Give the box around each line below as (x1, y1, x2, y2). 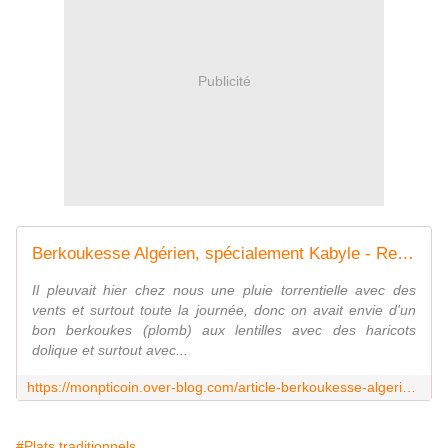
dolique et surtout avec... (32, 342, 188, 359)
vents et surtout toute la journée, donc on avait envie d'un (32, 302, 416, 319)
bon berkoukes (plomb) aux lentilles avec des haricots (32, 322, 416, 339)
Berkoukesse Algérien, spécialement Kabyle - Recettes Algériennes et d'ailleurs (397, 244, 414, 264)
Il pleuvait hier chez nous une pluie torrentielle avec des (32, 282, 416, 299)
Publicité (197, 72, 251, 89)
